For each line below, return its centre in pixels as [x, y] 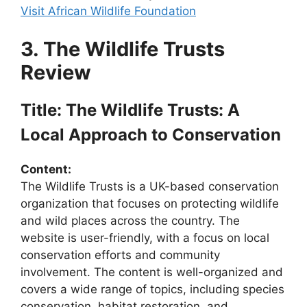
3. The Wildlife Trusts [123, 49]
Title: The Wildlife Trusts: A [130, 110]
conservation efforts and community [120, 255]
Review [56, 72]
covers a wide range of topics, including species [152, 289]
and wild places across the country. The [130, 220]
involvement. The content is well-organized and [152, 272]
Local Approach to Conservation [151, 134]
